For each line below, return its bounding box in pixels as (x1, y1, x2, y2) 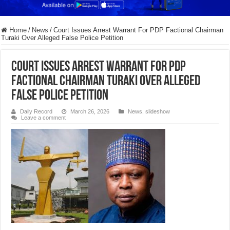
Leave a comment (21, 114, 66, 121)
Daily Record (20, 108, 53, 115)
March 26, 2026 (70, 108, 110, 115)
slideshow (145, 108, 170, 115)
